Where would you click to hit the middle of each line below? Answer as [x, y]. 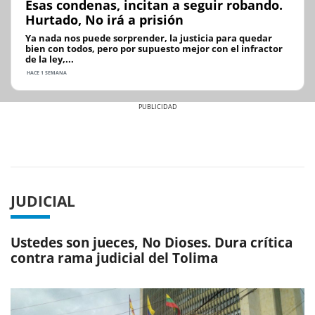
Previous [54, 126]
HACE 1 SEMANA [46, 73]
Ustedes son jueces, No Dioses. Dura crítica [152, 242]
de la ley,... [50, 59]
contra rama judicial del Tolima [114, 258]
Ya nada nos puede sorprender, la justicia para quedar [149, 38]
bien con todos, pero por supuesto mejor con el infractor [154, 49]
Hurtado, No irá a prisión [104, 20]
